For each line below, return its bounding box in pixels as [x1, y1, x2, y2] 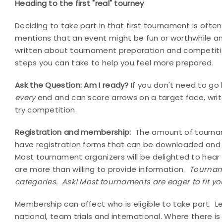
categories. [15, 176, 58, 187]
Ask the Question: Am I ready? [15, 80, 131, 90]
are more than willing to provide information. [15, 164, 185, 174]
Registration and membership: [15, 127, 131, 137]
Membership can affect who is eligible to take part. [15, 199, 211, 209]
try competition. [15, 105, 77, 115]
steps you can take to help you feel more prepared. [15, 57, 214, 68]
